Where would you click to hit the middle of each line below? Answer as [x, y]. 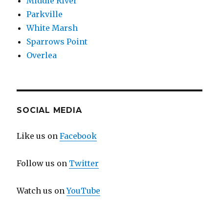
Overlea [42, 55]
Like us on [38, 136]
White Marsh [52, 28]
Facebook [78, 136]
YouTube [84, 191]
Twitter [84, 164]
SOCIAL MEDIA [49, 110]
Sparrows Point [57, 42]
